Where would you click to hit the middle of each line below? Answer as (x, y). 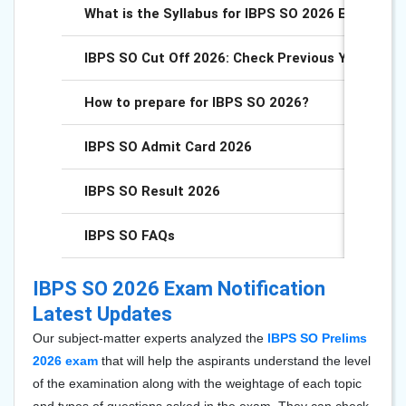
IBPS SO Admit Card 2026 (168, 147)
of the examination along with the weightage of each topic (197, 383)
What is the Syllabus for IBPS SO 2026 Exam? (233, 14)
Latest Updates (102, 314)
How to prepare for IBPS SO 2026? (197, 102)
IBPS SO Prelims (317, 338)
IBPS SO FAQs (130, 236)
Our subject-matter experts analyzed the (150, 338)
